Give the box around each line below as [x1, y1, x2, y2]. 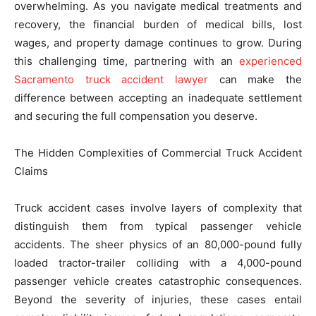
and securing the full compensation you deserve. [14, 109, 257, 123]
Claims [14, 164, 48, 178]
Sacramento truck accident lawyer [14, 72, 208, 86]
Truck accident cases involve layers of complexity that [14, 200, 302, 214]
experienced [239, 54, 302, 68]
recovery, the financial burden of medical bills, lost [14, 17, 302, 31]
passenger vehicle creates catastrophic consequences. [14, 274, 302, 288]
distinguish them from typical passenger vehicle [14, 219, 302, 233]
